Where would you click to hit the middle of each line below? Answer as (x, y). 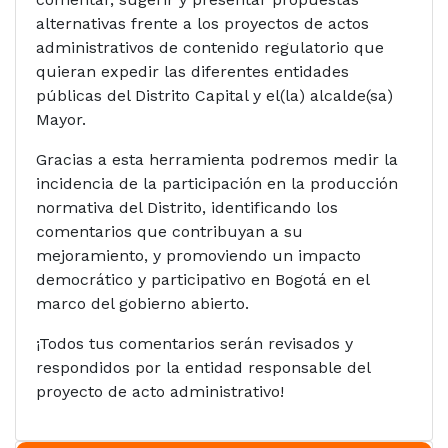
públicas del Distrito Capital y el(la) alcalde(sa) (214, 95)
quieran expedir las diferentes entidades (192, 71)
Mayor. (61, 119)
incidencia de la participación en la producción (217, 183)
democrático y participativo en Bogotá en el (202, 279)
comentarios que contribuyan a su (169, 231)
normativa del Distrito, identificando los (187, 207)
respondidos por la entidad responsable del (203, 367)
